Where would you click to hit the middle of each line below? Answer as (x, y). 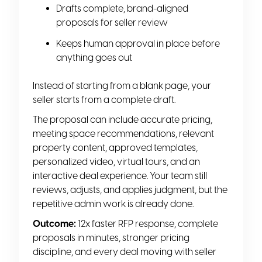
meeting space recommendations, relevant (123, 133)
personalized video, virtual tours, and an (116, 161)
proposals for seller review (112, 22)
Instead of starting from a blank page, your (122, 85)
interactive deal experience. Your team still (120, 175)
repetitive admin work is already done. (113, 204)
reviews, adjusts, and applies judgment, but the (130, 189)
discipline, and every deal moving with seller (125, 251)
